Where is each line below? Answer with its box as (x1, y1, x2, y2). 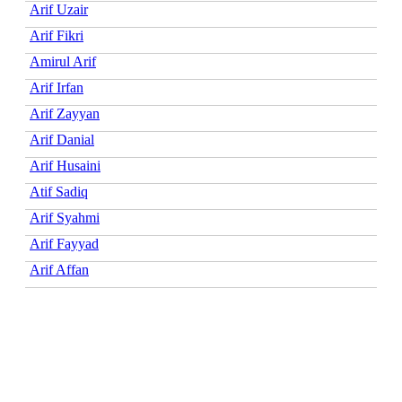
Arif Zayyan (30, 105, 100, 121)
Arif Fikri (30, 27, 83, 43)
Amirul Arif (30, 53, 96, 69)
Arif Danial (30, 131, 94, 147)
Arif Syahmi (30, 209, 100, 225)
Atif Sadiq (30, 183, 88, 199)
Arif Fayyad (30, 235, 99, 251)
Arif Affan (30, 261, 89, 277)
